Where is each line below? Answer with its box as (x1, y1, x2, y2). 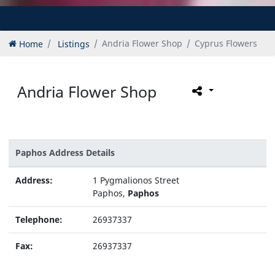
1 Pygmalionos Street (92, 174, 179, 187)
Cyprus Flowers (195, 37, 257, 50)
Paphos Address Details (15, 147, 115, 159)
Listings (58, 37, 90, 50)
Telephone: (15, 214, 63, 226)
